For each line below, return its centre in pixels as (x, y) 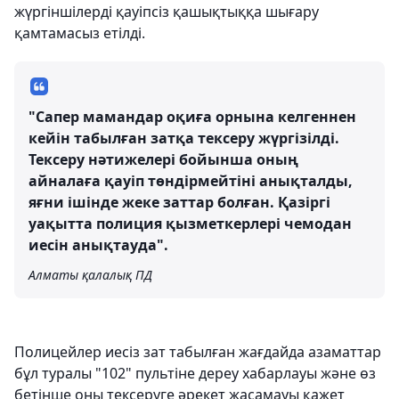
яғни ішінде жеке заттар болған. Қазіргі (179, 203)
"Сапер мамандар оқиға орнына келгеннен (192, 117)
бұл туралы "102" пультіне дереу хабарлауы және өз (195, 374)
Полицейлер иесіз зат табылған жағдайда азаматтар (198, 352)
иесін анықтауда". (98, 245)
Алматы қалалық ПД (90, 275)
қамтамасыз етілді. (80, 33)
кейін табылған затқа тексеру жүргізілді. (184, 138)
